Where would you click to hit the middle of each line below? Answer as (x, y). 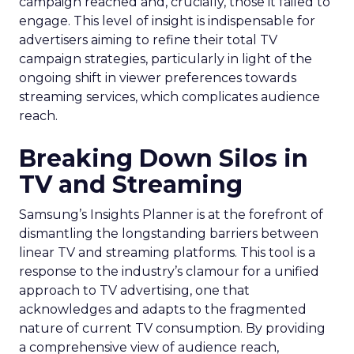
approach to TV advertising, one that (134, 290)
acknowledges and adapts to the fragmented (163, 309)
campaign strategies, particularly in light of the (166, 59)
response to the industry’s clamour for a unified (169, 271)
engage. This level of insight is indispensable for (167, 21)
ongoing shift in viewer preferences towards (158, 78)
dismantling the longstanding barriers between (169, 233)
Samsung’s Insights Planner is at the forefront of (171, 215)
